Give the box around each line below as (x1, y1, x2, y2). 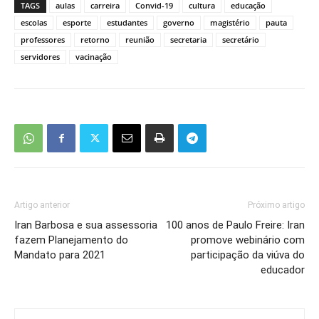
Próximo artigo (248, 199, 305, 210)
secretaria (170, 33, 206, 45)
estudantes (107, 16, 147, 28)
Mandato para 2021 (14, 248, 105, 261)
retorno (80, 33, 110, 45)
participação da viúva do (191, 248, 305, 261)
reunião (125, 33, 155, 45)
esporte (63, 16, 91, 28)
